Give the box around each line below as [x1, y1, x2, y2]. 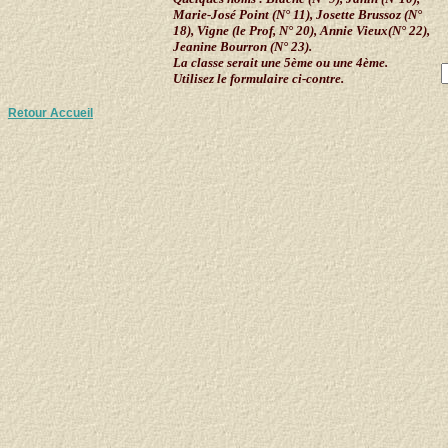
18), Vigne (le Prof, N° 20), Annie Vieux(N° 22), [173, 22, 430, 38]
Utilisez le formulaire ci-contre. [173, 70, 344, 86]
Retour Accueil [8, 105, 93, 120]
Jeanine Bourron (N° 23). [173, 38, 312, 54]
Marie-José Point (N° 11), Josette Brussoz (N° [173, 6, 422, 22]
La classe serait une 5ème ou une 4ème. [173, 54, 388, 70]
